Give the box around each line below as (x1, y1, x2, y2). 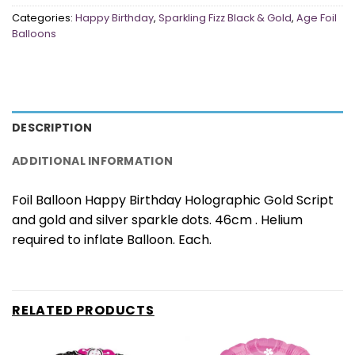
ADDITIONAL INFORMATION (12, 153, 174, 170)
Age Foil (296, 10, 337, 25)
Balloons (12, 26, 56, 40)
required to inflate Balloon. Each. (12, 231, 212, 250)
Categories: (12, 10, 75, 25)
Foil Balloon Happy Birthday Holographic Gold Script (12, 191, 334, 210)
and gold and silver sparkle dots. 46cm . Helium (12, 211, 303, 230)
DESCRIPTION (12, 120, 93, 136)
